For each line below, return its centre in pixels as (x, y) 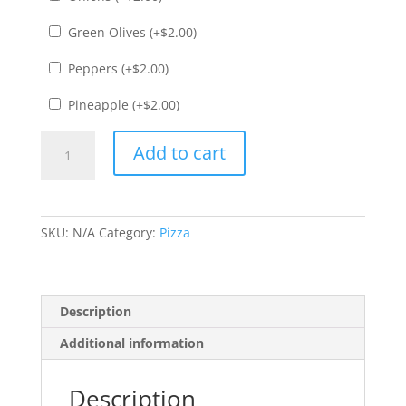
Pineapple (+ (103, 104)
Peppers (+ (98, 68)
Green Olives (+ (112, 32)
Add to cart (179, 152)
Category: (129, 232)
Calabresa (70, 140)
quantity (65, 181)
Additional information (131, 343)
